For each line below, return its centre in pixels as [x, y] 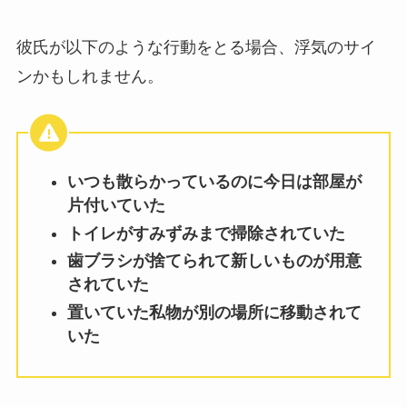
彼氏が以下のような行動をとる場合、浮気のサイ [196, 48]
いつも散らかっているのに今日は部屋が [214, 182]
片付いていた [116, 206]
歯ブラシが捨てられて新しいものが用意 [214, 261]
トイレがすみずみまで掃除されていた [206, 233]
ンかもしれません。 [89, 77]
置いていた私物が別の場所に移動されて [214, 312]
